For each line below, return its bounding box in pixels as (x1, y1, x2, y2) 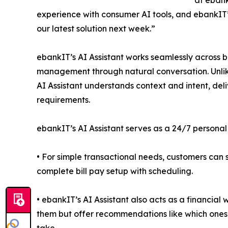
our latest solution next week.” (37, 23, 155, 34)
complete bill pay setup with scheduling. (37, 166, 193, 176)
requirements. (37, 95, 90, 105)
